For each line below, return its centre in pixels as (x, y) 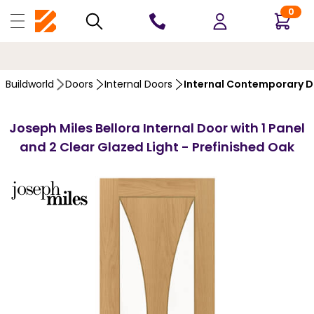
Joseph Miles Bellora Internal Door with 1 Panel (157, 128)
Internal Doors (138, 84)
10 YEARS (136, 56)
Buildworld (30, 84)
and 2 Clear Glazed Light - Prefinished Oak (157, 147)
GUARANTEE (186, 56)
